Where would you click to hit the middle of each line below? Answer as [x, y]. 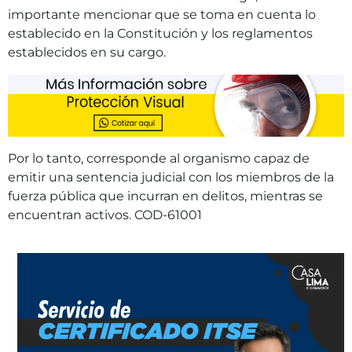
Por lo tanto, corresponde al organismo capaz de [159, 158]
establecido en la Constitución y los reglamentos [160, 34]
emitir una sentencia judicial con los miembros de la [171, 177]
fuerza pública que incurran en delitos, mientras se [165, 196]
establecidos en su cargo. [87, 53]
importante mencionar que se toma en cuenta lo [162, 15]
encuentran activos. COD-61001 [105, 214]
